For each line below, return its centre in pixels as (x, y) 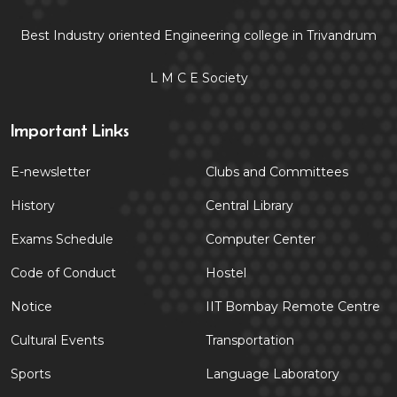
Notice (31, 306)
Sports (31, 374)
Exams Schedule (62, 239)
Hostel (226, 272)
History (33, 205)
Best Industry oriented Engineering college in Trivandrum (198, 35)
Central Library (249, 205)
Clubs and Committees (277, 171)
